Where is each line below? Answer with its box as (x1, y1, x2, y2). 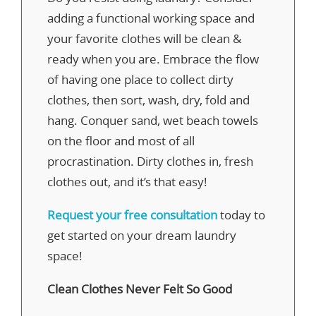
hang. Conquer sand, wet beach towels (47, 111, 258, 128)
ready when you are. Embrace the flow (47, 50, 259, 67)
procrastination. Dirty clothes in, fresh (47, 152, 253, 169)
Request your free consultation (47, 206, 217, 223)
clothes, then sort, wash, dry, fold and (47, 91, 250, 108)
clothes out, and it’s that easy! (47, 173, 207, 190)
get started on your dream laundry (47, 226, 236, 243)
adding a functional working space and (47, 9, 255, 26)
